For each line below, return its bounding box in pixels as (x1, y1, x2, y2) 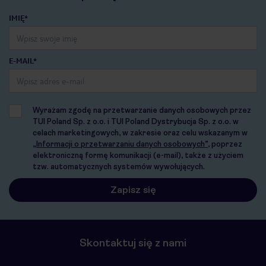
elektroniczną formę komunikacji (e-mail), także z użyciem (33, 150, 243, 160)
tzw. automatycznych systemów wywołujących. (33, 161, 205, 171)
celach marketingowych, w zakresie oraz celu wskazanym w (33, 128, 248, 137)
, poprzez (208, 139, 242, 148)
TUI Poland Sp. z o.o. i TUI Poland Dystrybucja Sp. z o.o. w (33, 116, 239, 126)
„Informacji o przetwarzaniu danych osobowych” (33, 139, 208, 148)
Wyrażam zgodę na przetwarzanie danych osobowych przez (33, 105, 251, 115)
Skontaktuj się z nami (80, 236, 186, 249)
